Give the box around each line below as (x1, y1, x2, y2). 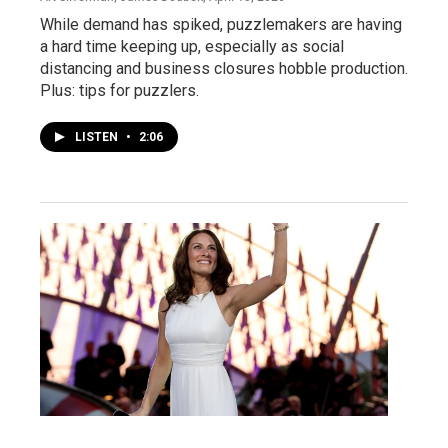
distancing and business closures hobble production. (40, 58, 408, 78)
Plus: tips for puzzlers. (40, 80, 199, 100)
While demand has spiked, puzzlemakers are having (40, 14, 402, 34)
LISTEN (75, 129, 121, 144)
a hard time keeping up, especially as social (40, 36, 344, 56)
